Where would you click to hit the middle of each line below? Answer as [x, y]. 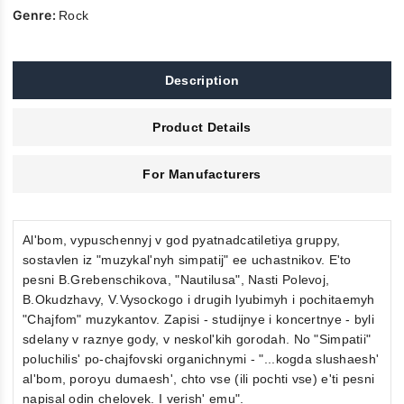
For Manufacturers [202, 174]
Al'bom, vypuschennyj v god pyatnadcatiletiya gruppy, [182, 240]
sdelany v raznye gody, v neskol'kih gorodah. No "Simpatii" [197, 340]
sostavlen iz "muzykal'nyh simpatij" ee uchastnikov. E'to [187, 260]
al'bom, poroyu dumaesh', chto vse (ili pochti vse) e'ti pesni [199, 379]
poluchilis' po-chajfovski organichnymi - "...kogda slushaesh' [201, 359]
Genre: [36, 15]
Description [202, 81]
